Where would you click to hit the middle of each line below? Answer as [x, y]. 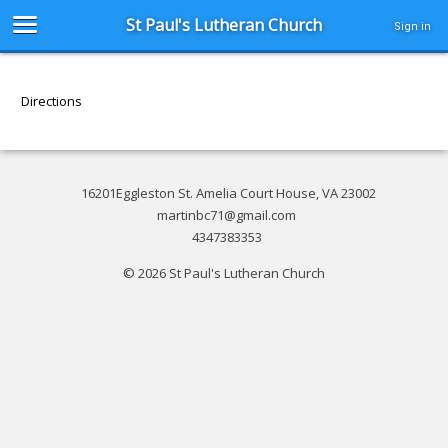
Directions [52, 101]
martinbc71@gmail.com [227, 214]
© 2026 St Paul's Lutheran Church [223, 273]
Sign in [412, 26]
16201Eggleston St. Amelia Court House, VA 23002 [228, 192]
